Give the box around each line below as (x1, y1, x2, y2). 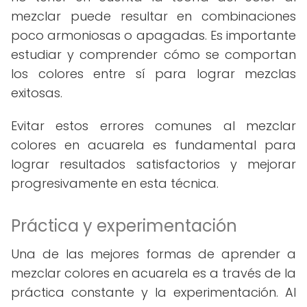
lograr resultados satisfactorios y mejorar (11, 156, 296, 173)
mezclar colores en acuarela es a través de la (11, 265, 296, 282)
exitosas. (11, 84, 62, 101)
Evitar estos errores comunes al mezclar (11, 117, 296, 134)
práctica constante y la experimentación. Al (11, 284, 296, 301)
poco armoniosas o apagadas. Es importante (11, 27, 296, 44)
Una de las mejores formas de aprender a (11, 245, 296, 262)
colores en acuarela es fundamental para (11, 136, 296, 153)
